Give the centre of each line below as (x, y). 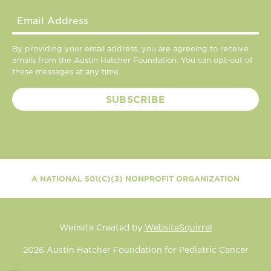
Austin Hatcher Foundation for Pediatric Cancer (146, 250)
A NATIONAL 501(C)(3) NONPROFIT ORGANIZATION (135, 178)
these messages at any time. (66, 72)
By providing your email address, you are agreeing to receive (130, 49)
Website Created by (102, 228)
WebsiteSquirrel (178, 228)
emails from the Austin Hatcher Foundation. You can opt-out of (132, 60)
